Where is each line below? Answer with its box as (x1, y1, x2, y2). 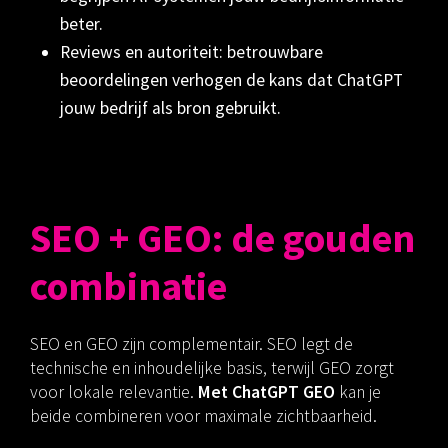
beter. (60, 13, 103, 36)
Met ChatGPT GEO (198, 380, 335, 403)
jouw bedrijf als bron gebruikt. (60, 97, 281, 120)
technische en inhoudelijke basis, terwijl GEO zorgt (30, 356, 394, 379)
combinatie (30, 261, 227, 312)
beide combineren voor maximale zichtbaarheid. (30, 404, 377, 427)
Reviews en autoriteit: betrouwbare (60, 41, 323, 64)
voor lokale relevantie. (30, 380, 198, 403)
